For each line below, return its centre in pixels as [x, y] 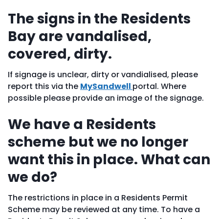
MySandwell [106, 86]
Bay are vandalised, [80, 36]
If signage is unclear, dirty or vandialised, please [103, 75]
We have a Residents [82, 124]
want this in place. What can [109, 160]
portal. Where [159, 86]
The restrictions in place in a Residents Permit [98, 198]
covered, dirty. [60, 54]
